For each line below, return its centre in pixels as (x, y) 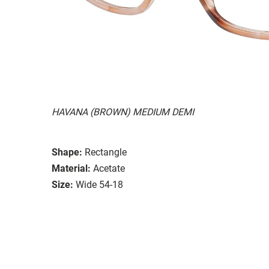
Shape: (67, 152)
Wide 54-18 (99, 184)
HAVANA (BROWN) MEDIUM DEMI (123, 112)
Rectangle (106, 152)
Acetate (109, 168)
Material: (71, 168)
